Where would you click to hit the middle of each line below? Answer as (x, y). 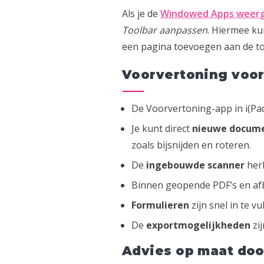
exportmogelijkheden (198, 225)
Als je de (141, 13)
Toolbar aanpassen (165, 30)
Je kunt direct (162, 128)
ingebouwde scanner (195, 165)
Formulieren (160, 205)
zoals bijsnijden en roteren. (191, 145)
